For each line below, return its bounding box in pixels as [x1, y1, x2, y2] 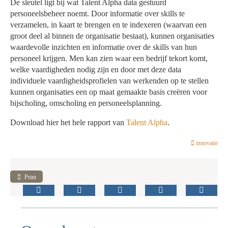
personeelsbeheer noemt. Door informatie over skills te [10, 9, 185, 18]
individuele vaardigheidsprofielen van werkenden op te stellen [10, 76, 209, 85]
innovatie [195, 139, 218, 147]
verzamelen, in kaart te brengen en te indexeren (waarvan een [10, 20, 207, 30]
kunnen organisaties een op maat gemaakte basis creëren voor [10, 88, 208, 97]
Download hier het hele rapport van [10, 118, 127, 127]
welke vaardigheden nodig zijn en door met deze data [10, 65, 182, 74]
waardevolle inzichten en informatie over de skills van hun [10, 43, 197, 52]
